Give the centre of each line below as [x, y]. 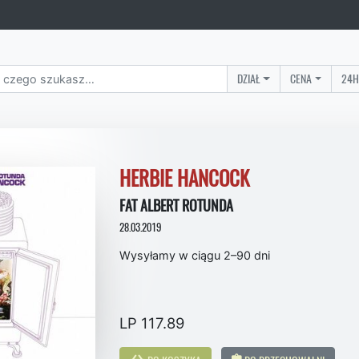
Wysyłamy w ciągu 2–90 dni [195, 255]
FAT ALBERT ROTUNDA [176, 205]
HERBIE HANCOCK [184, 178]
